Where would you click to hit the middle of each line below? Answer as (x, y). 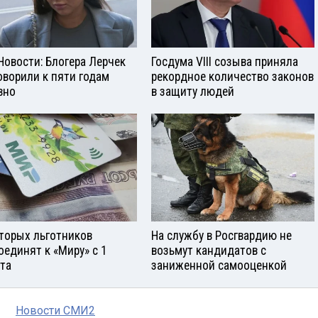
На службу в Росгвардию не (221, 236)
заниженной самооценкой (219, 266)
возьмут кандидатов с (209, 251)
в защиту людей (193, 91)
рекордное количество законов (232, 76)
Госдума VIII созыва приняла (225, 61)
